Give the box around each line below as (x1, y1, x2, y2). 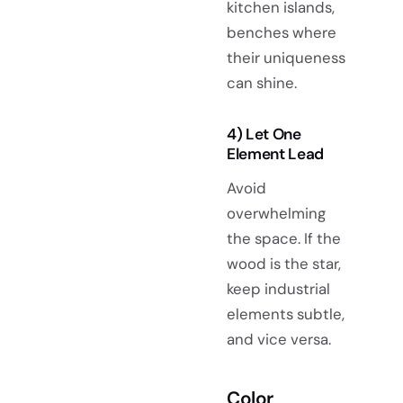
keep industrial (227, 279, 330, 300)
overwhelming (227, 203, 326, 224)
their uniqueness (227, 48, 345, 68)
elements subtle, (227, 304, 345, 325)
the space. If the (227, 228, 341, 249)
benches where (227, 22, 336, 43)
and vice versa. (227, 329, 331, 350)
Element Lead (227, 144, 324, 165)
